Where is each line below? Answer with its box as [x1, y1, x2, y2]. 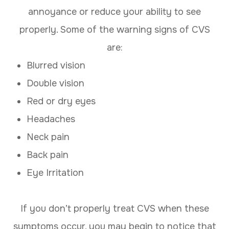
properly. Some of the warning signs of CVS [19, 24, 210, 35]
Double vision [27, 77, 85, 89]
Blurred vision [27, 59, 86, 71]
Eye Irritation [27, 167, 84, 178]
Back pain [27, 149, 69, 161]
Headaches [27, 113, 76, 125]
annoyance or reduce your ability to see [28, 6, 201, 17]
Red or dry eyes [27, 95, 96, 107]
